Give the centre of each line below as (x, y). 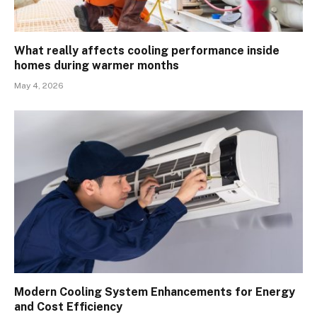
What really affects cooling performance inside (147, 51)
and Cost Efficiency (68, 306)
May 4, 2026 (39, 86)
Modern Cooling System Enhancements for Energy (155, 292)
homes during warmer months (97, 66)
